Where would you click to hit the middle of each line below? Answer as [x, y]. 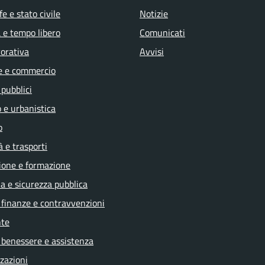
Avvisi [152, 51]
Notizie [154, 14]
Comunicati [162, 33]
